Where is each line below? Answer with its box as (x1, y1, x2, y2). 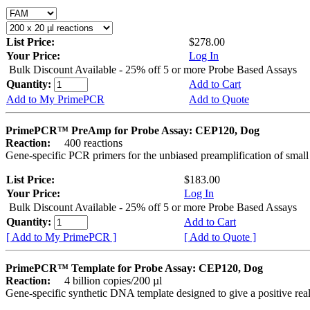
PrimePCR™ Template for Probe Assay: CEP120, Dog (6, 262, 263, 274)
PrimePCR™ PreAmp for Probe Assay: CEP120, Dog (6, 124, 259, 136)
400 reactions (53, 136, 122, 149)
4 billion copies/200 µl (53, 274, 162, 286)
